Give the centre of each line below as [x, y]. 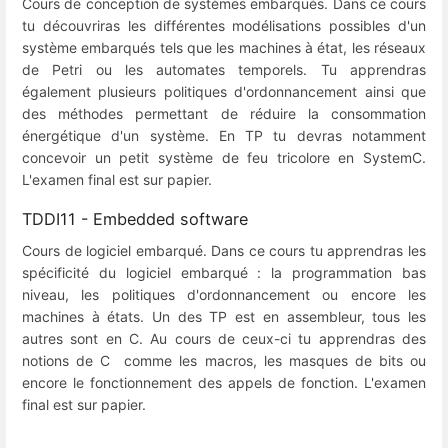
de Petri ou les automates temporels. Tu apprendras [224, 69]
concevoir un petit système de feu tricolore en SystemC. [224, 157]
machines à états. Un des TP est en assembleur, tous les [224, 316]
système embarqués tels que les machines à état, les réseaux [224, 47]
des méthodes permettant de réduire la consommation [224, 113]
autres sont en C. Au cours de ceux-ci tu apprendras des [224, 338]
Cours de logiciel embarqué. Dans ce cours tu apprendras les [224, 250]
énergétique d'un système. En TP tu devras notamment [224, 135]
